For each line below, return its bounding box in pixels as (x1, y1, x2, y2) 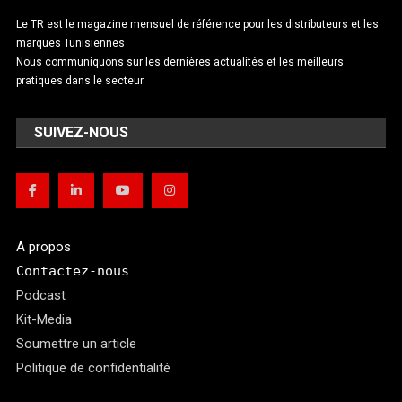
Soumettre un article (16, 336, 137, 353)
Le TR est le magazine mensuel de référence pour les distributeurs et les (16, 18, 380, 31)
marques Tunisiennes (16, 37, 126, 50)
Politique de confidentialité (16, 360, 171, 377)
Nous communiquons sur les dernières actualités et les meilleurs (16, 56, 345, 69)
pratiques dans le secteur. (16, 74, 146, 88)
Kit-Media (16, 311, 73, 328)
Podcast (16, 287, 66, 304)
